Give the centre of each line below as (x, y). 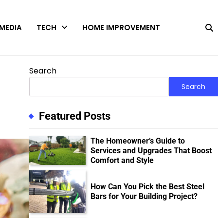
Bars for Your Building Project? (145, 197)
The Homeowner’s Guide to (138, 141)
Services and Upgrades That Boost (151, 151)
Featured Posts (74, 116)
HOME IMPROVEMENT (121, 27)
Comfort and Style (122, 161)
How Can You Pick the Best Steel (148, 187)
